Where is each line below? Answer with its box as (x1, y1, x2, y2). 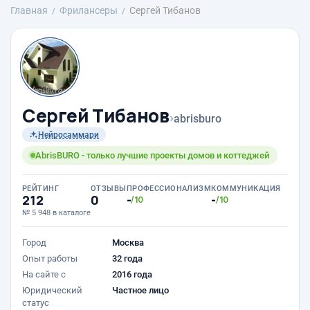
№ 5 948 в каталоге (22, 208, 91, 217)
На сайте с (22, 269, 66, 280)
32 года (112, 253, 143, 264)
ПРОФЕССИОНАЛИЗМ (126, 184, 212, 193)
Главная (10, 5, 48, 16)
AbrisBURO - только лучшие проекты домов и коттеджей (35, 150, 269, 161)
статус (22, 298, 49, 308)
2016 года (112, 269, 152, 280)
